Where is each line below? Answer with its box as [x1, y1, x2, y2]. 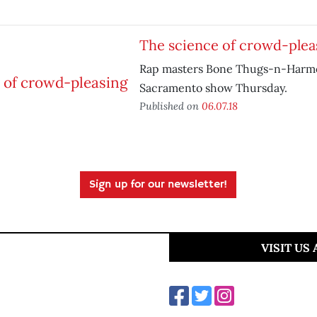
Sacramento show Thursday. [139, 81, 287, 95]
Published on [139, 99, 202, 113]
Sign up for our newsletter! [89, 178, 228, 192]
